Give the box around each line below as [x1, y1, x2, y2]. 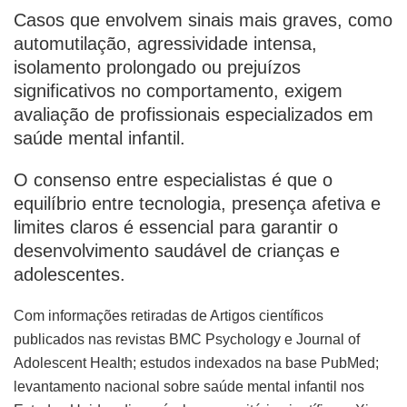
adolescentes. [14, 263, 125, 284]
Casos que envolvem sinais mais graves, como [14, 9, 392, 30]
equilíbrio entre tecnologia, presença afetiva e [14, 193, 381, 213]
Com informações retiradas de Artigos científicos [14, 307, 323, 323]
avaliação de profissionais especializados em [14, 104, 373, 124]
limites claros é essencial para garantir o [14, 216, 338, 237]
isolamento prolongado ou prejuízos [14, 56, 301, 77]
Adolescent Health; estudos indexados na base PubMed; [14, 354, 379, 371]
